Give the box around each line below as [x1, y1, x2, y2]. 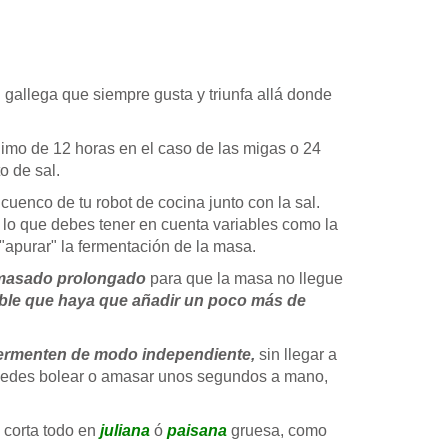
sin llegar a [259, 345, 337, 363]
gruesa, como [227, 421, 327, 439]
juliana [100, 421, 150, 439]
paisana [167, 421, 227, 439]
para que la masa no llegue [146, 269, 343, 287]
